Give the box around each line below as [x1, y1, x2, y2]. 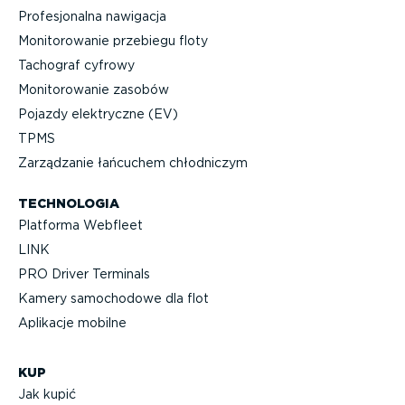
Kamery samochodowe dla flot [18, 291, 209, 306]
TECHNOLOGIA [18, 195, 119, 211]
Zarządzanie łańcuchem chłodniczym [18, 155, 248, 171]
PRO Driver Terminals [18, 267, 150, 282]
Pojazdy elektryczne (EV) [18, 107, 178, 122]
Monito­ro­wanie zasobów [18, 82, 169, 98]
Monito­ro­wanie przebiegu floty [18, 33, 208, 49]
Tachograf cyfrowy [18, 58, 135, 73]
